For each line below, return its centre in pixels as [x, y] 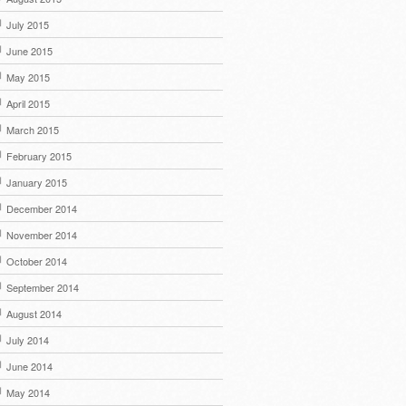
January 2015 [37, 182]
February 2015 [39, 156]
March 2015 [33, 130]
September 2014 [43, 287]
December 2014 [42, 208]
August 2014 [34, 314]
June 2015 [29, 51]
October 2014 [37, 261]
